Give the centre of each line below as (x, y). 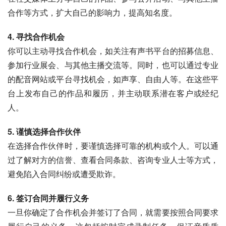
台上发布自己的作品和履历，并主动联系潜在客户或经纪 (113, 93)
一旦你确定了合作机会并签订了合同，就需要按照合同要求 (113, 212)
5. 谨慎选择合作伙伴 (44, 131)
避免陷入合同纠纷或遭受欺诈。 (64, 174)
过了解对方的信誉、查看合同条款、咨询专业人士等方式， (113, 160)
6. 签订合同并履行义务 (48, 198)
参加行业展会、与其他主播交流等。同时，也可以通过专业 (113, 65)
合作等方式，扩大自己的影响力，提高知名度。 (92, 12)
